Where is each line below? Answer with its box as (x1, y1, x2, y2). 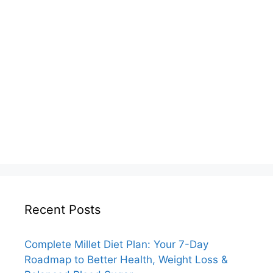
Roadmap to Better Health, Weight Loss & (24, 253, 228, 266)
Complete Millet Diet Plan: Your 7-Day (24, 238, 208, 251)
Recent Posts (24, 202, 101, 218)
